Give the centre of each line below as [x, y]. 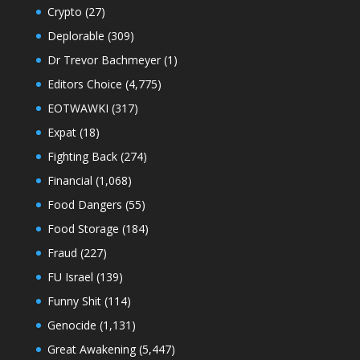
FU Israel [70, 276]
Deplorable [76, 35]
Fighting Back [82, 156]
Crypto [64, 11]
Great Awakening [91, 349]
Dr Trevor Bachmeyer [104, 59]
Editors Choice [84, 84]
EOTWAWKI [78, 108]
